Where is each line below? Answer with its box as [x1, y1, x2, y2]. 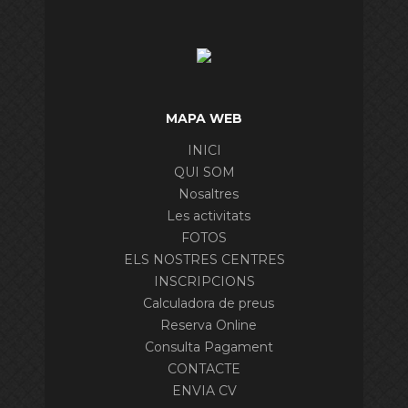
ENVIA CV [171, 382, 237, 399]
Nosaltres [178, 186, 239, 202]
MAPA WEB [166, 110, 242, 127]
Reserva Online [160, 317, 257, 333]
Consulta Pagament [144, 339, 273, 355]
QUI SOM [173, 164, 235, 180]
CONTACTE [168, 361, 240, 377]
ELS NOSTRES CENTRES [123, 251, 285, 268]
